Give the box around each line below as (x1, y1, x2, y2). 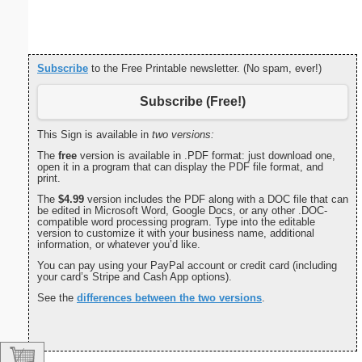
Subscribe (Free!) (140, 94, 246, 108)
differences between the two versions (77, 292, 262, 305)
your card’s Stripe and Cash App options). (37, 271, 232, 284)
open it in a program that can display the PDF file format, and (37, 161, 323, 174)
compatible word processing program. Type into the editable (37, 216, 315, 229)
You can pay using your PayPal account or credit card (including (37, 259, 337, 272)
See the (37, 292, 77, 305)
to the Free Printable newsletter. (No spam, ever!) (88, 61, 322, 74)
